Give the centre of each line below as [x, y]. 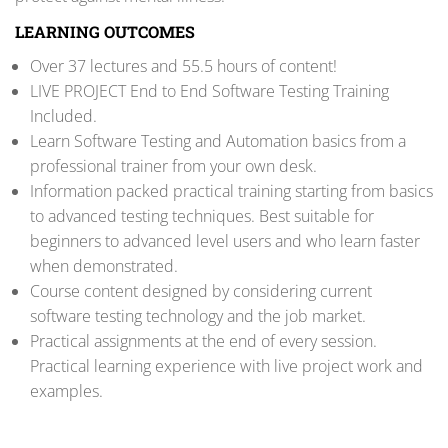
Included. [63, 115]
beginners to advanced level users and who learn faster [225, 240]
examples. [66, 390]
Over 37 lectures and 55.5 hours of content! [183, 65]
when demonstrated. [104, 265]
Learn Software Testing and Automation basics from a [218, 140]
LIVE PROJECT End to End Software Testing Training [209, 90]
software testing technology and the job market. [198, 315]
